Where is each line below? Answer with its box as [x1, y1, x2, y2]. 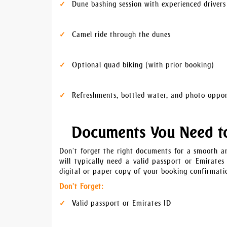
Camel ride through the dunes [72, 30, 171, 39]
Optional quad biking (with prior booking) [72, 61, 214, 69]
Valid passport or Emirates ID [72, 199, 171, 208]
